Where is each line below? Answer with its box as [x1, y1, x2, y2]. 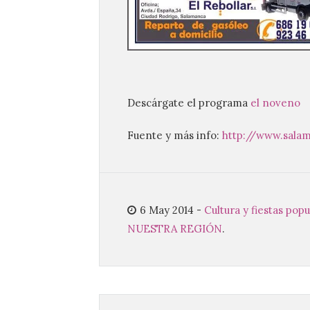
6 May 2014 [140, 203, 194, 217]
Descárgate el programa [127, 96, 250, 109]
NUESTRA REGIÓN [127, 222, 222, 235]
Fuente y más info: [127, 129, 219, 142]
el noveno [250, 96, 300, 109]
